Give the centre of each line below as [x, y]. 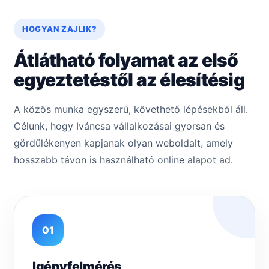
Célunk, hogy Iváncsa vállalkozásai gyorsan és [119, 126]
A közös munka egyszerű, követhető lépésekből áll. [131, 110]
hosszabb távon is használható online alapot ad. [123, 160]
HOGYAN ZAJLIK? [60, 29]
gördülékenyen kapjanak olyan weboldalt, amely [123, 143]
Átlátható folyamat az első [126, 60]
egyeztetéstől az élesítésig [129, 80]
